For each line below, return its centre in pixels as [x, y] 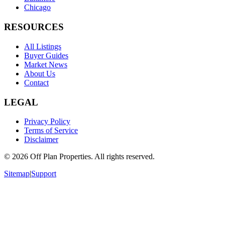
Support [44, 174]
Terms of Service [51, 131]
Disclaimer [41, 140]
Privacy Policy [47, 122]
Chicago [37, 8]
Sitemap [17, 174]
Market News [46, 64]
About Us [40, 73]
